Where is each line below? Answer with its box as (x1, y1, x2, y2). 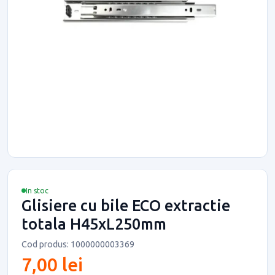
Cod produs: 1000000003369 (21, 239, 134, 249)
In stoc (26, 186, 48, 195)
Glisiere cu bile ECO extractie (21, 196, 230, 214)
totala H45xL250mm (21, 215, 166, 233)
